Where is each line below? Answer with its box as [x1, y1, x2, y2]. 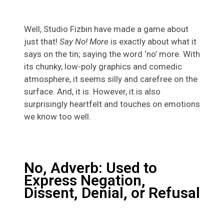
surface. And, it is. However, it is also [24, 86, 160, 97]
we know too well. [24, 111, 91, 122]
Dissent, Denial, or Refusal [24, 184, 200, 202]
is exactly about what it [108, 36, 196, 47]
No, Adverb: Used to [24, 159, 157, 177]
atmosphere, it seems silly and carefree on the [24, 74, 197, 84]
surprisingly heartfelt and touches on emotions [24, 99, 200, 109]
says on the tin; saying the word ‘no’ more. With [24, 49, 200, 59]
